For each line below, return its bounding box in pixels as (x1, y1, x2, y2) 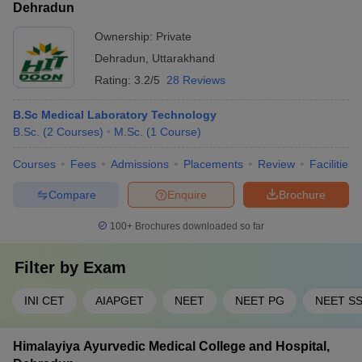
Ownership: (95, 30, 156, 43)
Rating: (95, 74, 134, 86)
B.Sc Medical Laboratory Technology (13, 108, 217, 121)
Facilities (309, 158, 354, 170)
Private (156, 30, 192, 43)
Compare (48, 187, 96, 201)
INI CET (24, 294, 65, 307)
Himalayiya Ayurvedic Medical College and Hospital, (13, 339, 330, 353)
